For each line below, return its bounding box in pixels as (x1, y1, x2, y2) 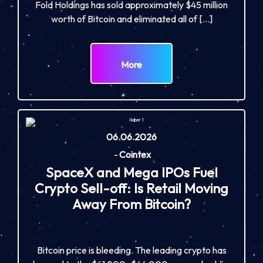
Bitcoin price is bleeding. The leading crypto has (36, 244, 227, 256)
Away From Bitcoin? (72, 195, 191, 213)
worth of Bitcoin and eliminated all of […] (50, 12, 213, 25)
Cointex (119, 148, 151, 160)
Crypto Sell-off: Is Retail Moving (35, 179, 228, 197)
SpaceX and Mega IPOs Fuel (45, 163, 218, 181)
